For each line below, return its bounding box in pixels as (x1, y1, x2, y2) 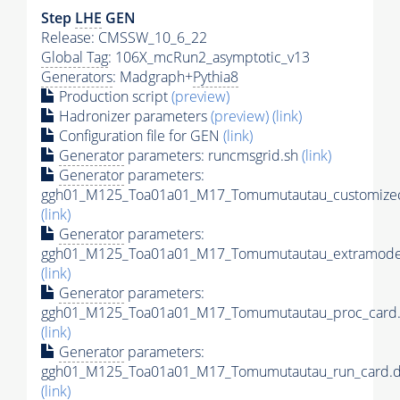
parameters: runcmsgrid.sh (124, 146, 302, 166)
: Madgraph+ (112, 67, 193, 87)
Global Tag (41, 47, 108, 68)
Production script (55, 87, 171, 107)
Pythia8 (193, 67, 238, 87)
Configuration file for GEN (55, 126, 223, 146)
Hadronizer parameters (55, 106, 211, 127)
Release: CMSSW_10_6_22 (41, 28, 207, 48)
